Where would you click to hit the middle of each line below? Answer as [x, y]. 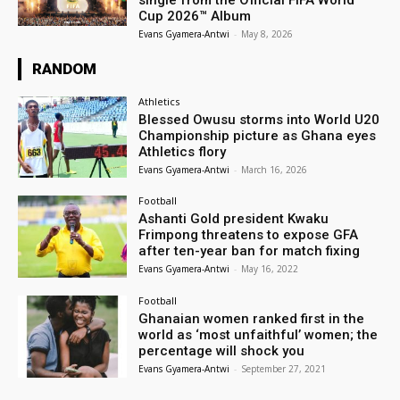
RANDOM [64, 68]
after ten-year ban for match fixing [250, 251]
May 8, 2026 [267, 33]
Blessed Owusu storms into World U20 [259, 119]
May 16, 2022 [270, 269]
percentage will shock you [222, 351]
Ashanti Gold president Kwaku [234, 219]
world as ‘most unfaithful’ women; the [258, 335]
